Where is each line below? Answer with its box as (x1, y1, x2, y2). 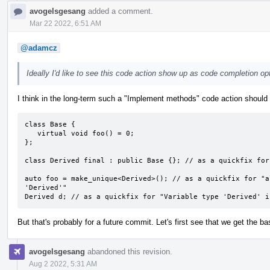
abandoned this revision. (85, 246, 172, 256)
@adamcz (20, 43, 57, 52)
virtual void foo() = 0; (25, 129, 37, 137)
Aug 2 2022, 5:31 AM (29, 259, 97, 268)
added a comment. (86, 6, 153, 16)
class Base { (25, 120, 75, 128)
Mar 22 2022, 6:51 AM (30, 19, 101, 28)
